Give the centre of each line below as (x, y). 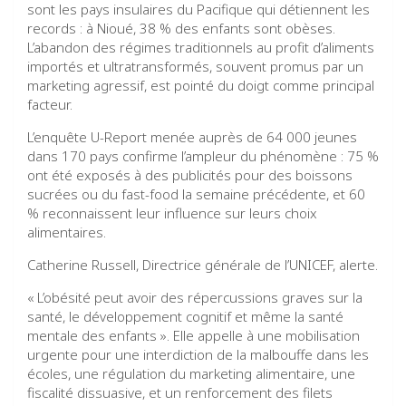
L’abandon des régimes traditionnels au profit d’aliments (201, 47)
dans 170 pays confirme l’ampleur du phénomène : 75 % (203, 155)
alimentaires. (67, 232)
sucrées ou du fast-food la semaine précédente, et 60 (196, 193)
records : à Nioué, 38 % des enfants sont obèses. (181, 28)
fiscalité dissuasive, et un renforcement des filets (180, 392)
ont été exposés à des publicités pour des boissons (190, 174)
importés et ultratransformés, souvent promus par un (195, 66)
